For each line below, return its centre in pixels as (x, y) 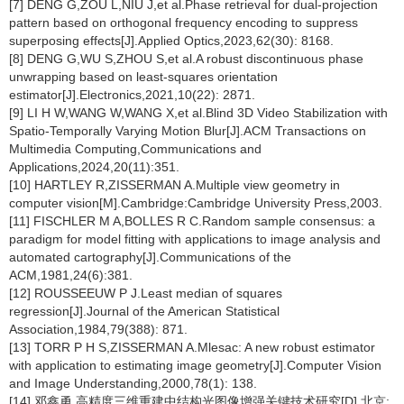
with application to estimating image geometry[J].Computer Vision (195, 365)
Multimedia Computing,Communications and (135, 149)
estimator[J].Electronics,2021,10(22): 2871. (132, 95)
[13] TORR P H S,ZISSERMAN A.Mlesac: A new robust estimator (192, 347)
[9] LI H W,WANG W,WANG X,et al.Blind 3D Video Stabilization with (198, 113)
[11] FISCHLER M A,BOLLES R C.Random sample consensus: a (192, 221)
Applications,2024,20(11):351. (94, 167)
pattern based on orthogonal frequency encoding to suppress (184, 23)
